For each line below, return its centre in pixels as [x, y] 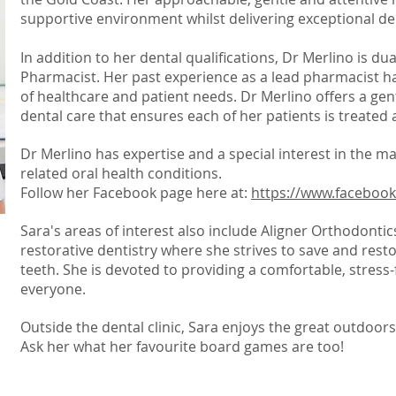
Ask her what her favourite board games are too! [182, 346]
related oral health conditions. [121, 173]
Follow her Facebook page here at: [136, 193]
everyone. [53, 289]
